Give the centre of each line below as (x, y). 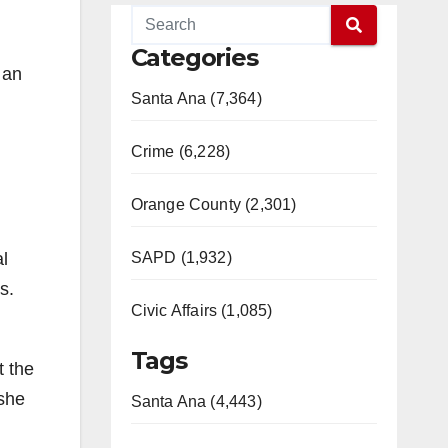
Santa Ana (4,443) (196, 401)
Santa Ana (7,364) (196, 98)
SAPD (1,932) (181, 257)
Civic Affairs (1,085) (201, 310)
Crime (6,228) (180, 151)
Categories (194, 57)
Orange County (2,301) (213, 204)
